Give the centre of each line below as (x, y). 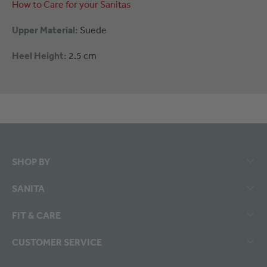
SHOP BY (31, 162)
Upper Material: (45, 30)
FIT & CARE (36, 215)
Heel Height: (39, 55)
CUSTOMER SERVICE (57, 242)
